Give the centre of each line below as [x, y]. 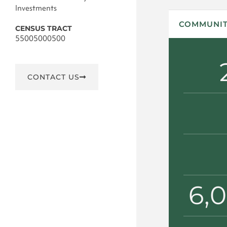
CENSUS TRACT [44, 29]
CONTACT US [53, 77]
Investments [36, 8]
